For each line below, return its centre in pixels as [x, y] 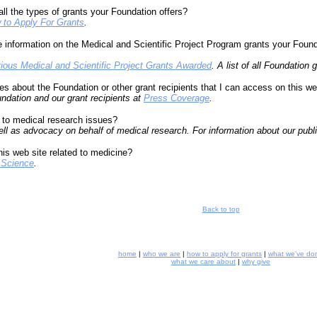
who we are [162, 254]
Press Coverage [177, 98]
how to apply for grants [224, 254]
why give [256, 261]
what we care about [203, 261]
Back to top [221, 209]
